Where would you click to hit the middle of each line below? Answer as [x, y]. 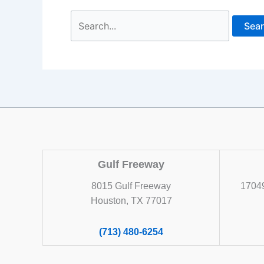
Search [85, 18]
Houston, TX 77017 [131, 201]
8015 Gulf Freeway [131, 186]
